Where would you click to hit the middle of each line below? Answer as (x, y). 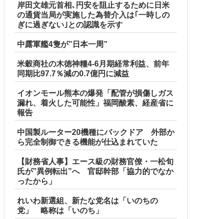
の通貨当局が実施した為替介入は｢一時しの (93, 15)
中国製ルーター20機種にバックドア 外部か (96, 132)
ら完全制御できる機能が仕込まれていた (88, 142)
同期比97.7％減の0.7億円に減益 (73, 73)
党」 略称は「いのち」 (60, 210)
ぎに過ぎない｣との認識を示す (70, 24)
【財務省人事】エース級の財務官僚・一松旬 (95, 161)
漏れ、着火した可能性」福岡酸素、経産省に (95, 103)
